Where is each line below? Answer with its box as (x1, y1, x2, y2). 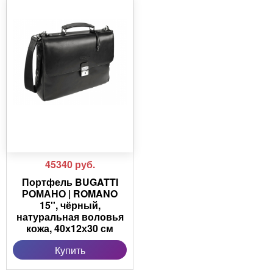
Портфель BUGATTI (21, 175, 118, 190)
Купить (54, 243, 85, 257)
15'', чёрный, (39, 198, 101, 213)
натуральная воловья (16, 210, 124, 224)
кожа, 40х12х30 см (26, 221, 113, 236)
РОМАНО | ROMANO (22, 186, 118, 201)
